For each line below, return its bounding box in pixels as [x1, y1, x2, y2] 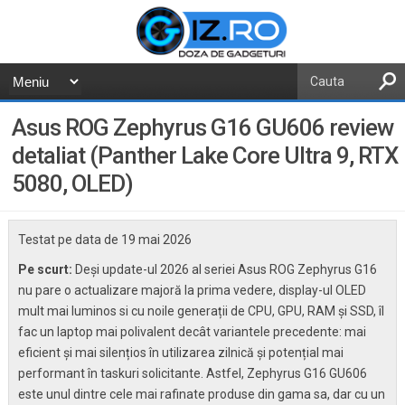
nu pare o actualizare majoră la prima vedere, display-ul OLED [17, 282, 366, 297]
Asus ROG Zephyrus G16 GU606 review [12, 114, 394, 142]
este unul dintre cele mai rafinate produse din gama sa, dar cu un [17, 386, 385, 401]
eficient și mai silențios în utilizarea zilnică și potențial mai [17, 344, 344, 360]
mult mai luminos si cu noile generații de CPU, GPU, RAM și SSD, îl [17, 303, 384, 318]
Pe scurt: [17, 261, 75, 277]
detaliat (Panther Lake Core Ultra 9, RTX [12, 142, 399, 170]
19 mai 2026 [120, 231, 192, 247]
